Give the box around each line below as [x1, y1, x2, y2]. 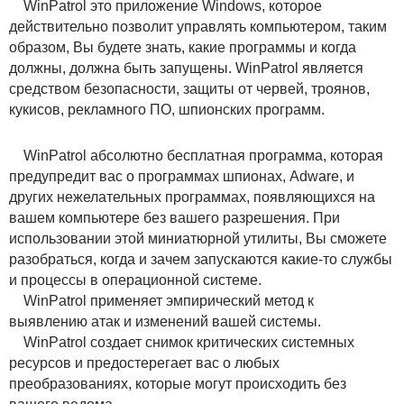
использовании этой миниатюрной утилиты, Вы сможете [9, 230, 387, 246]
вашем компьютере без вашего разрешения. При [9, 209, 340, 225]
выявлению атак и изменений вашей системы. [9, 313, 321, 329]
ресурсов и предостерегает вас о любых [9, 354, 280, 371]
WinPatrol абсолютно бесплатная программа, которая [9, 147, 383, 163]
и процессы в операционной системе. [9, 271, 262, 288]
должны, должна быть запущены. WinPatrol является [9, 60, 363, 76]
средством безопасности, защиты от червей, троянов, [9, 80, 370, 96]
